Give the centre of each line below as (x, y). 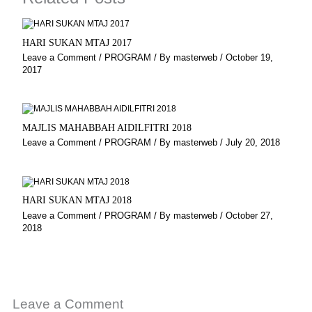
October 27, (249, 215)
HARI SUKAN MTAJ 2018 (77, 201)
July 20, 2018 (252, 143)
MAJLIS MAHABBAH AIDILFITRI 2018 (107, 128)
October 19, (249, 58)
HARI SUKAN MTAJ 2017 (77, 42)
